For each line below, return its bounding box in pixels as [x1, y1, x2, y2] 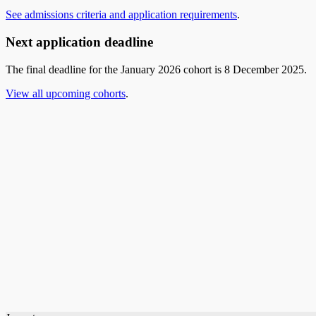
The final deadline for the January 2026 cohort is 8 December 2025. [6, 63, 307, 75]
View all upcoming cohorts [6, 87, 126, 99]
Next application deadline [6, 34, 153, 49]
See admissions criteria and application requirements [6, 8, 237, 21]
